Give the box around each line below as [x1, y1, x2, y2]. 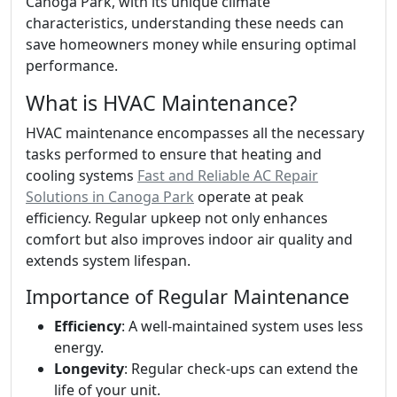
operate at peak [194, 187, 304, 206]
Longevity [54, 359, 124, 378]
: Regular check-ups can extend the [124, 359, 358, 378]
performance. [26, 56, 118, 75]
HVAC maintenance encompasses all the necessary [26, 123, 364, 143]
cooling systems [26, 166, 137, 185]
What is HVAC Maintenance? [26, 89, 297, 117]
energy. [54, 338, 104, 357]
